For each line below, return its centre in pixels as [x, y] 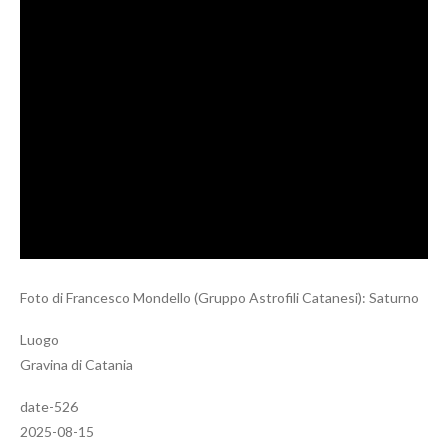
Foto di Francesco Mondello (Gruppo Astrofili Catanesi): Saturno [219, 298]
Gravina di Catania [76, 365]
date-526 [49, 407]
